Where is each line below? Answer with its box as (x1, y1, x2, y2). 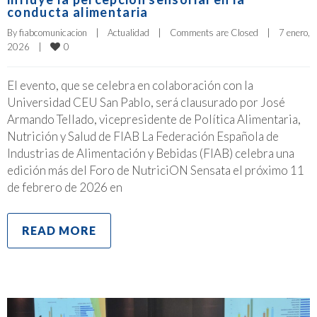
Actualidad (108, 26, 149, 38)
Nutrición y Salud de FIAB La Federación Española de (7, 128, 279, 144)
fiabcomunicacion (19, 26, 87, 38)
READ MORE (22, 223, 96, 237)
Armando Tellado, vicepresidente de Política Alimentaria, (7, 111, 301, 127)
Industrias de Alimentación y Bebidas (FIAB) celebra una (7, 145, 294, 161)
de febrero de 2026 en (7, 179, 122, 195)
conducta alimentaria (7, 4, 149, 20)
